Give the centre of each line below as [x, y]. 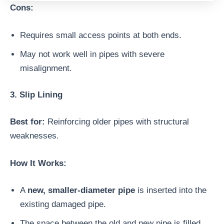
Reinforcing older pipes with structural [117, 121]
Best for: [27, 121]
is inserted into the [171, 190]
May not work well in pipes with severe [92, 54]
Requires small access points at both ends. [101, 35]
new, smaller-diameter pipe [81, 190]
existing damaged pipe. [63, 204]
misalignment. [46, 68]
